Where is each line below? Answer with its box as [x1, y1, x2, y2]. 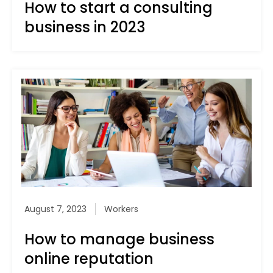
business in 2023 [24, 17, 145, 38]
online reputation [24, 248, 154, 269]
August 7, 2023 [24, 202, 87, 215]
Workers [104, 202, 138, 215]
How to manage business [24, 229, 214, 249]
